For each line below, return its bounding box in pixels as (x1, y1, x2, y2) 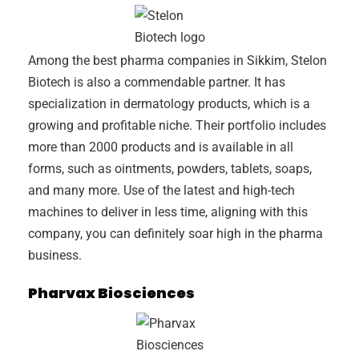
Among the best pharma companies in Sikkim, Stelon (28, 53, 327, 69)
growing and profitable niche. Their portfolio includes (28, 118, 326, 134)
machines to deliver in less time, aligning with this (28, 204, 308, 220)
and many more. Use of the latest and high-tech (28, 183, 295, 199)
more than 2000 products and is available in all (28, 139, 293, 155)
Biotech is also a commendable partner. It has (28, 75, 285, 91)
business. (28, 248, 82, 264)
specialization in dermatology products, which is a (28, 96, 310, 112)
